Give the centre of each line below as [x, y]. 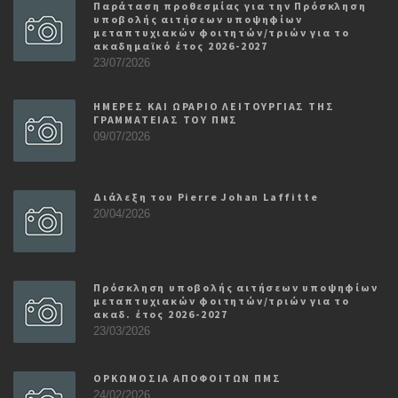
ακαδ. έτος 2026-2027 [161, 314]
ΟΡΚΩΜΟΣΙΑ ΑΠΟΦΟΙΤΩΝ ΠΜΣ [187, 378]
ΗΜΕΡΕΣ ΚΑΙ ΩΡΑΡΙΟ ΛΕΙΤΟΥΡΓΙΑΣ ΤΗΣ [214, 106]
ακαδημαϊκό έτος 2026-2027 [181, 45]
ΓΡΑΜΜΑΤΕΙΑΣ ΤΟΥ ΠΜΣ [166, 119]
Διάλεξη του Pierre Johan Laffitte [206, 196]
